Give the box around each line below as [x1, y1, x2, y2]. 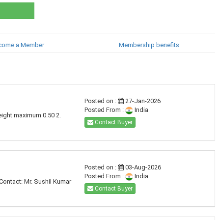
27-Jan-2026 [123, 97, 161, 105]
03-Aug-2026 [123, 164, 161, 171]
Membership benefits [119, 41, 180, 49]
